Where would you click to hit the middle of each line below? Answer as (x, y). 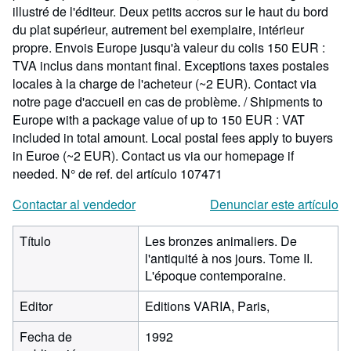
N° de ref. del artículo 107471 (142, 174)
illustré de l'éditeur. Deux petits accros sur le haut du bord (170, 11)
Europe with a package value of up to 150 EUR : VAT (159, 119)
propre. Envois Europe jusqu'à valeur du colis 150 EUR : (169, 47)
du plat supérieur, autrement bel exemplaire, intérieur (158, 29)
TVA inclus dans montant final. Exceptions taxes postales (171, 65)
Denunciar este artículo (274, 204)
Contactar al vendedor (74, 204)
